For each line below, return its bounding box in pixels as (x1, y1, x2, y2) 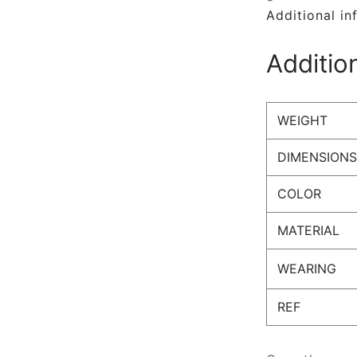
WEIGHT (277, 112, 328, 128)
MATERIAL (277, 222, 339, 238)
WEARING (277, 260, 336, 277)
